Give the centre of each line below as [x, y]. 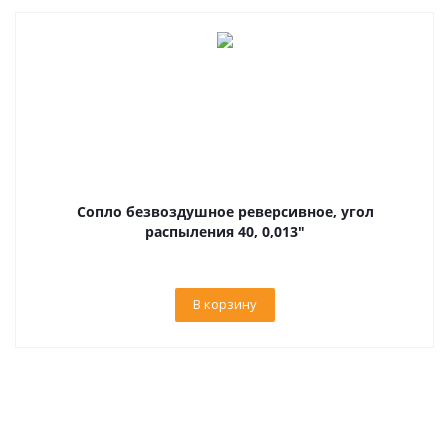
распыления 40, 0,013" [225, 231]
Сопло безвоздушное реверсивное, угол [225, 211]
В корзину [225, 304]
